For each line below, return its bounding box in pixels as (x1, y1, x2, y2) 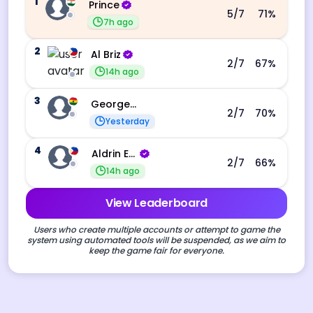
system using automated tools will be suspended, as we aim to (27, 233, 286, 246)
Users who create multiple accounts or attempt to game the (33, 223, 280, 235)
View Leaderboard (105, 195, 208, 212)
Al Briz (91, 47, 121, 61)
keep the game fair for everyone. (89, 244, 224, 256)
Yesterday (105, 115, 150, 127)
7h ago (103, 15, 133, 28)
